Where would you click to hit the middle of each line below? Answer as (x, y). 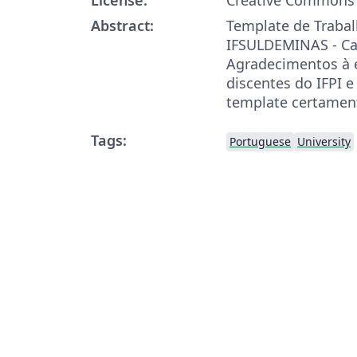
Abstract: (122, 25)
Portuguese (260, 141)
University (324, 141)
